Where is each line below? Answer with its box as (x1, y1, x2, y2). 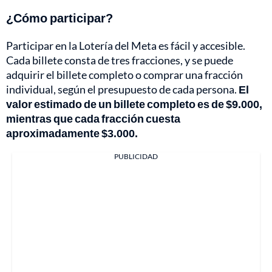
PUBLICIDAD (114, 152, 158, 161)
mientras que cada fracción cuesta (6, 112, 180, 126)
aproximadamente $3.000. (6, 126, 138, 140)
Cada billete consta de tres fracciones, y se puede (6, 53, 233, 67)
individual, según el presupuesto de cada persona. (6, 83, 239, 97)
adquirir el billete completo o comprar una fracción (6, 68, 243, 82)
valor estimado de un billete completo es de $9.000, (6, 97, 262, 111)
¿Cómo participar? (6, 10, 113, 25)
